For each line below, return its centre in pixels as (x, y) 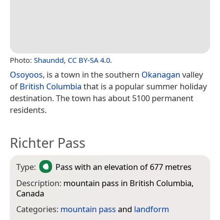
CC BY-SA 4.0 (89, 60)
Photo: (22, 60)
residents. (28, 110)
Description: (40, 183)
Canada (30, 193)
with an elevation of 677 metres (132, 166)
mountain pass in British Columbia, (128, 183)
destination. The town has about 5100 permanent (102, 98)
